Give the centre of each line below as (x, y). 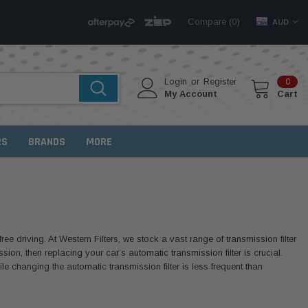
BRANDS (47, 142)
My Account (191, 94)
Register (220, 82)
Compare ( (210, 22)
